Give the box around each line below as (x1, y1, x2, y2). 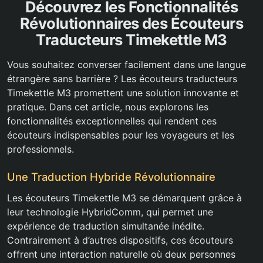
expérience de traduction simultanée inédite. (7, 220, 204, 232)
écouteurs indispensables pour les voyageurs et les (7, 129, 234, 141)
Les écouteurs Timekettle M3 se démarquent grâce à (7, 192, 242, 204)
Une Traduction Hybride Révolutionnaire (7, 170, 215, 184)
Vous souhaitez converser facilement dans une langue (7, 59, 246, 71)
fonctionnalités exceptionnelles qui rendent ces (7, 115, 217, 127)
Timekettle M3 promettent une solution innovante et (7, 87, 239, 99)
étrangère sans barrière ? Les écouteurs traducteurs (7, 73, 237, 85)
